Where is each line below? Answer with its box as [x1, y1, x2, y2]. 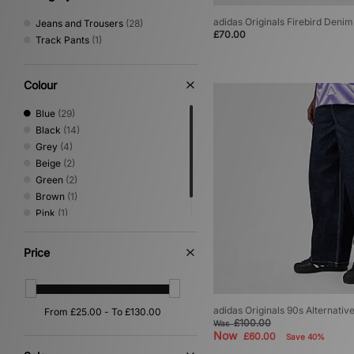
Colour [24, 78, 57, 92]
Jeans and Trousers [36, 17, 123, 29]
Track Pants [36, 34, 89, 46]
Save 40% [286, 332, 325, 342]
